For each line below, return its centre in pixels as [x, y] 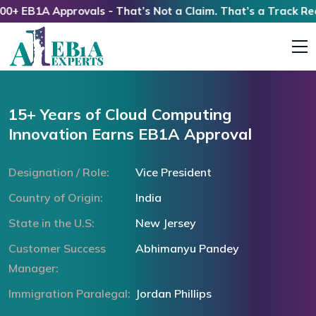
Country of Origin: [56, 198]
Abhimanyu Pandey [187, 249]
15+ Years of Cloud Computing [120, 115]
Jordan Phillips [174, 294]
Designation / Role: [59, 172]
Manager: [34, 268]
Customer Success [57, 249]
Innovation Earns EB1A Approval [130, 134]
